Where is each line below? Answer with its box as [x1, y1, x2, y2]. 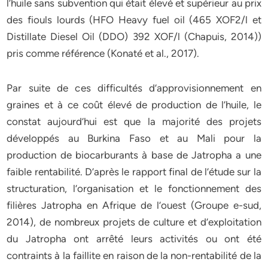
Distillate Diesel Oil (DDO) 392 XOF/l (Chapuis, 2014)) [7, 31, 261, 42]
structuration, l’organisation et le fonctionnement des [7, 182, 261, 194]
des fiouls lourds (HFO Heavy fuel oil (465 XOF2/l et [7, 14, 261, 26]
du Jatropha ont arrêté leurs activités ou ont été [7, 233, 261, 245]
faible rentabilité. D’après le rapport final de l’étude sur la [7, 166, 261, 178]
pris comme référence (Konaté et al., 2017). [7, 47, 200, 59]
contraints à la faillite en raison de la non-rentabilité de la [7, 249, 261, 261]
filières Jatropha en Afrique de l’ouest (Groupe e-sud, [7, 199, 261, 211]
